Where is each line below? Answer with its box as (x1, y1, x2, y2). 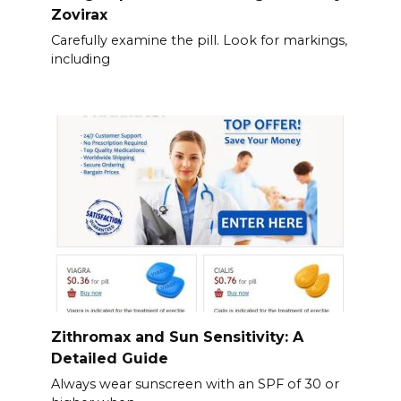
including (50, 51, 110, 68)
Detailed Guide (50, 349, 168, 367)
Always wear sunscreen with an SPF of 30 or (50, 376, 339, 393)
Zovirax (50, 5, 107, 23)
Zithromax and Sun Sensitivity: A (50, 328, 303, 346)
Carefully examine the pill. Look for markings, (50, 32, 347, 49)
